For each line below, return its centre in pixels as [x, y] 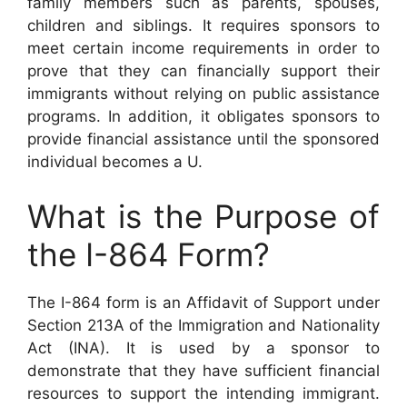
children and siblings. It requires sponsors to [203, 25]
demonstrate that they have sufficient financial [203, 370]
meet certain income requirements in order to [203, 48]
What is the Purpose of [203, 216]
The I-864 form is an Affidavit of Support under [203, 302]
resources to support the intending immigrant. [203, 393]
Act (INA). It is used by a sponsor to [203, 347]
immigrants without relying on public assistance [203, 94]
